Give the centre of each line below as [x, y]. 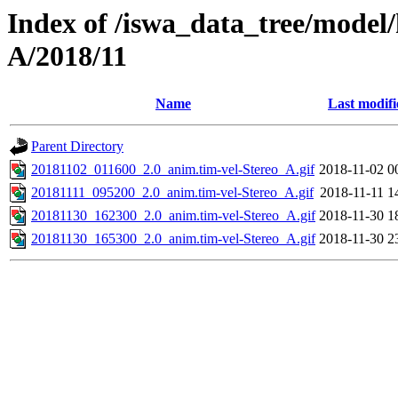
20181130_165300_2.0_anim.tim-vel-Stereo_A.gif [173, 239]
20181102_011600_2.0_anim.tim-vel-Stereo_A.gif [173, 170]
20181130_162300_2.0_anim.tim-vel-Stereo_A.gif [173, 216]
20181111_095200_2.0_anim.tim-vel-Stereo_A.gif [172, 193]
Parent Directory [77, 147]
